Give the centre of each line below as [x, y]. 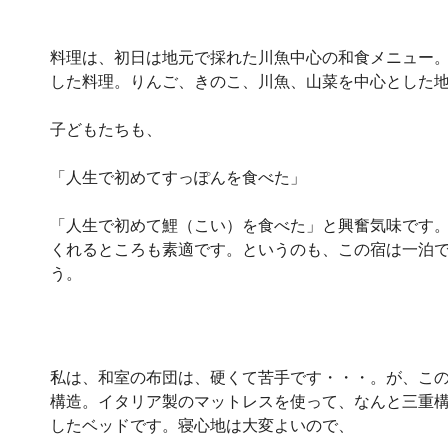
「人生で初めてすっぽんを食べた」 [177, 177]
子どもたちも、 [105, 129]
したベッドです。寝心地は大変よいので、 [201, 425]
